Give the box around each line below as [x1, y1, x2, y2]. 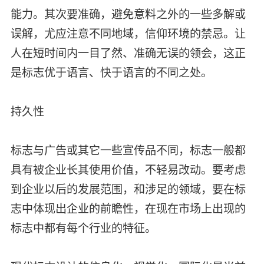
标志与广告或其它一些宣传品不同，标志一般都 [10, 144, 246, 157]
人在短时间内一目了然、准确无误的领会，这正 [10, 47, 246, 60]
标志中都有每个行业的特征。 [10, 222, 159, 235]
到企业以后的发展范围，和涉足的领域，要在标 [10, 183, 246, 196]
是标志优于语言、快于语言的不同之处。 [10, 66, 215, 79]
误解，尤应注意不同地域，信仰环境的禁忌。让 [10, 27, 246, 40]
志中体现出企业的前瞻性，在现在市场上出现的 [10, 202, 246, 215]
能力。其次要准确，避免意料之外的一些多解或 [10, 8, 246, 21]
